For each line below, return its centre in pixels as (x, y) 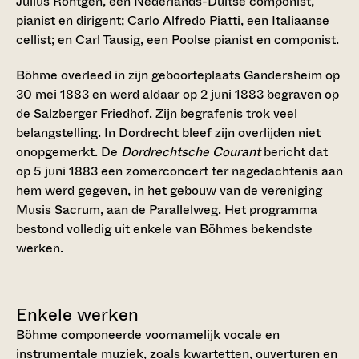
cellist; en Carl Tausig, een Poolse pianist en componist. (177, 40)
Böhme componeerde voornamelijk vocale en (148, 335)
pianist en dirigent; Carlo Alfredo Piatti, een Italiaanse (173, 21)
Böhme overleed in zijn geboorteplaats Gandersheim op (178, 75)
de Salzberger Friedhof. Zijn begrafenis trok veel (157, 114)
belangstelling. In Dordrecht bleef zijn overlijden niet (168, 133)
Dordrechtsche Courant (191, 152)
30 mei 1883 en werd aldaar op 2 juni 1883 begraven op (177, 95)
